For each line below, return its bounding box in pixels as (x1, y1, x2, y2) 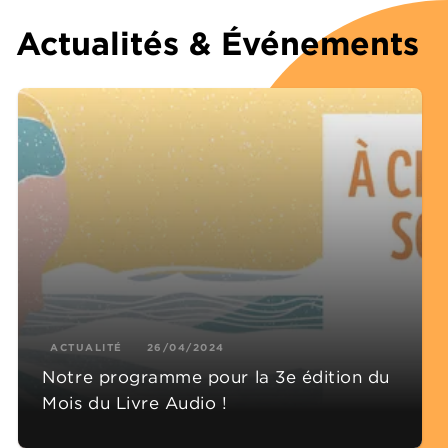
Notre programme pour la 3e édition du (42, 365, 391, 388)
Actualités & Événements (16, 23, 419, 63)
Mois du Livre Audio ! (42, 391, 228, 414)
